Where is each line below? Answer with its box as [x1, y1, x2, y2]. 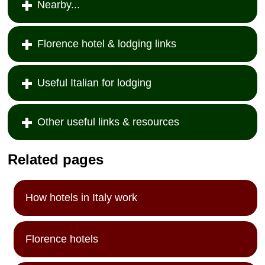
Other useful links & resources [37, 115, 180, 128]
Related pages [8, 151, 104, 168]
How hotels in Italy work [25, 192, 138, 204]
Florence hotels [25, 232, 99, 245]
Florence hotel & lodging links [37, 37, 177, 50]
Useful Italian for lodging [37, 76, 152, 89]
